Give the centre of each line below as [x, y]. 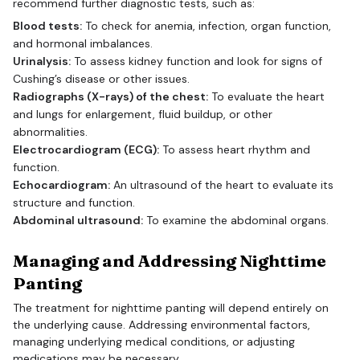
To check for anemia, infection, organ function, [207, 25]
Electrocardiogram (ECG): [86, 149]
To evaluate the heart [266, 96]
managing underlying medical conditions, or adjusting [154, 341]
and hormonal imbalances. [83, 43]
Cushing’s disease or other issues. [101, 78]
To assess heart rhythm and [235, 149]
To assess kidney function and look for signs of [196, 61]
